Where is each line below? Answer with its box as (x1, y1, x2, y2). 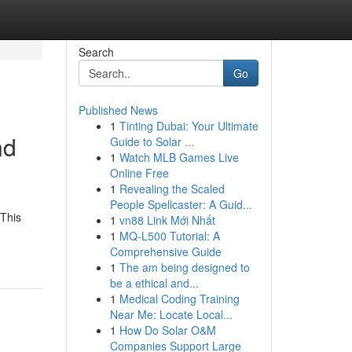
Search (78, 44, 114, 60)
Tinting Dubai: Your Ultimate (119, 118, 258, 134)
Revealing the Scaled (119, 181, 225, 196)
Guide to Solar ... (109, 134, 194, 149)
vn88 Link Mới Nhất (119, 212, 215, 228)
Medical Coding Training (119, 291, 240, 306)
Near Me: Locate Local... (109, 306, 233, 322)
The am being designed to (119, 259, 250, 275)
